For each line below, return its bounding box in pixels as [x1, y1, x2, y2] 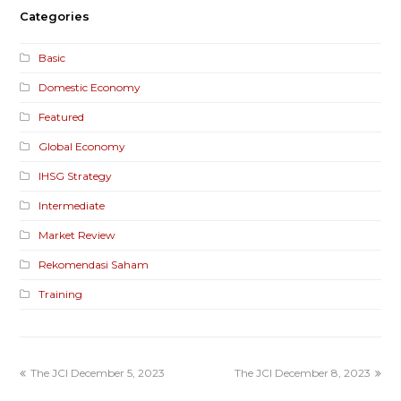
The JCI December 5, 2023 [30, 366, 166, 380]
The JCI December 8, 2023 [234, 366, 371, 380]
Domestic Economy [38, 81, 141, 95]
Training [38, 287, 83, 302]
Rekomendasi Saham [38, 258, 149, 272]
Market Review [38, 228, 116, 243]
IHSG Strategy [38, 169, 113, 183]
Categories [20, 9, 90, 24]
